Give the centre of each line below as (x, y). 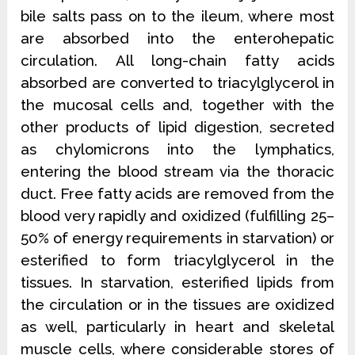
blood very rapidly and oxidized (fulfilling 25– (177, 216)
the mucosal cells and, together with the (177, 105)
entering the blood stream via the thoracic (177, 171)
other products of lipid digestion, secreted (177, 127)
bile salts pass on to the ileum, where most (177, 16)
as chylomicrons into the (138, 149)
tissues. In (61, 282)
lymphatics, (294, 149)
